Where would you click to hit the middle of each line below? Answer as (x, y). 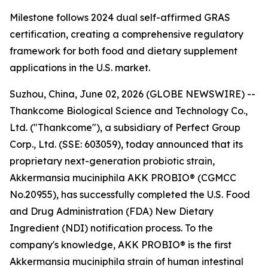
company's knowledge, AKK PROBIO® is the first (121, 245)
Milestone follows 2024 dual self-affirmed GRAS (120, 17)
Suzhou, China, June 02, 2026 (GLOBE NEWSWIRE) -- (133, 94)
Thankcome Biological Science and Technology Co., (129, 111)
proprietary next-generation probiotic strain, (112, 161)
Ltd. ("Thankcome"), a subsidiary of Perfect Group (125, 127)
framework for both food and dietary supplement (124, 51)
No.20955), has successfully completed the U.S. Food (130, 194)
